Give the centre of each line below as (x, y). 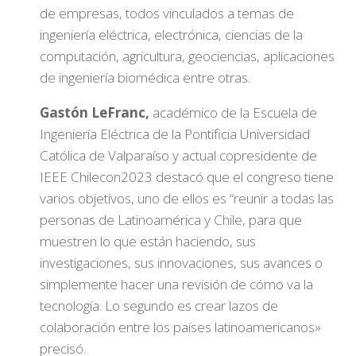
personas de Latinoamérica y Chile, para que (171, 220)
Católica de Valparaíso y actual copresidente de (178, 155)
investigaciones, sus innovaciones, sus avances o (181, 263)
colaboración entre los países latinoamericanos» (180, 327)
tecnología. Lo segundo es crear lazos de (159, 306)
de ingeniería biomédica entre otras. (147, 77)
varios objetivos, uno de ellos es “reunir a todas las (187, 198)
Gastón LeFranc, (95, 112)
